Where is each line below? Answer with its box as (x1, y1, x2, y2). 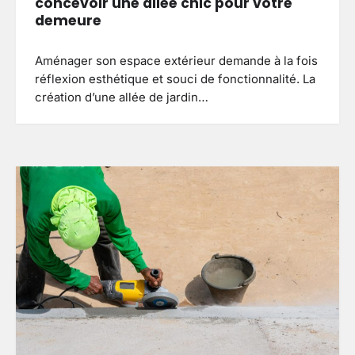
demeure (35, 11, 101, 31)
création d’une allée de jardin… (35, 90, 208, 105)
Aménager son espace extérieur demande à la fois (35, 54, 318, 69)
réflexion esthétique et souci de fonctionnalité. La (35, 72, 315, 87)
